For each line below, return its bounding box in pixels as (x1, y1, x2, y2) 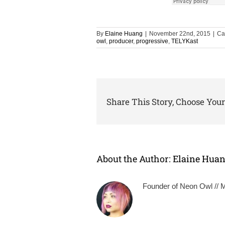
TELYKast (171, 38, 198, 45)
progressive (136, 38, 168, 45)
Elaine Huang (105, 30, 143, 38)
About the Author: (96, 153, 173, 165)
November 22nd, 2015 (149, 30, 210, 38)
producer (109, 38, 133, 45)
